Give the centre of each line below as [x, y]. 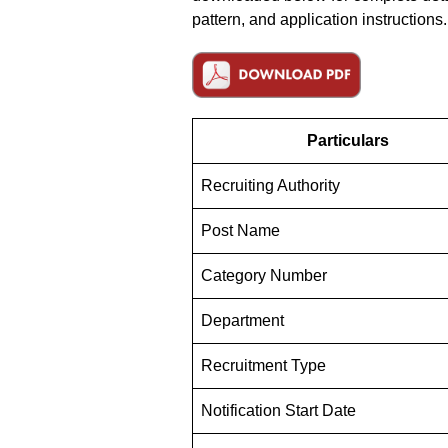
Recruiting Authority [270, 185]
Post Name [240, 230]
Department [242, 320]
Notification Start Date [278, 410]
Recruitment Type [263, 365]
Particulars [348, 140]
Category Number [264, 275]
